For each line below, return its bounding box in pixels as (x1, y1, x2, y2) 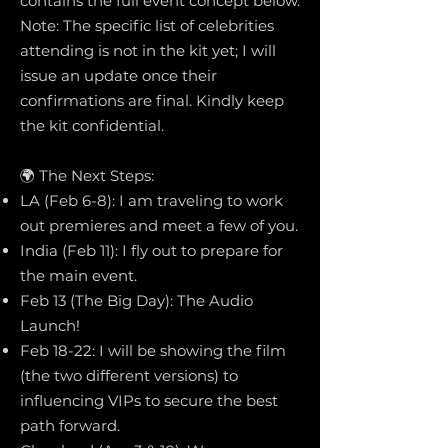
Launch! (20, 316, 80, 335)
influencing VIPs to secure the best (20, 391, 278, 410)
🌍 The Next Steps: (20, 166, 154, 185)
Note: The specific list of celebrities (20, 16, 274, 35)
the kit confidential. (20, 116, 164, 135)
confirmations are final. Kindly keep (20, 91, 284, 110)
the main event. (20, 266, 137, 285)
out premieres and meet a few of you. (20, 216, 298, 235)
